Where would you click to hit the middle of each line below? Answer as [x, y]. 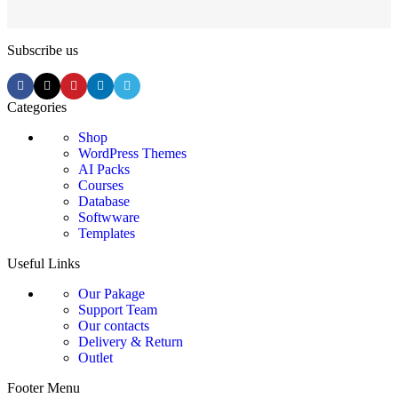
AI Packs [104, 169]
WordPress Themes [132, 153]
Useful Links [44, 263]
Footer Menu [44, 387]
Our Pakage [111, 293]
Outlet [96, 357]
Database [104, 201]
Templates [107, 233]
